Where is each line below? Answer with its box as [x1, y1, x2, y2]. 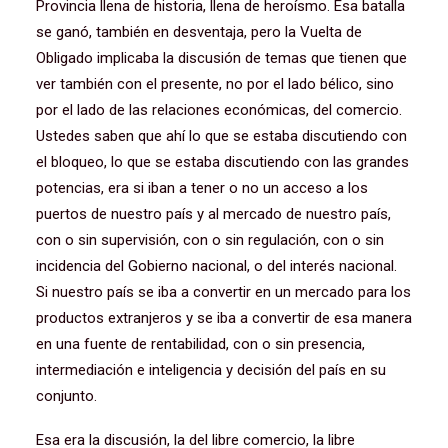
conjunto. [36, 387, 97, 405]
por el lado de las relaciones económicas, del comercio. [36, 101, 402, 119]
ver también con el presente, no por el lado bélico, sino [36, 75, 394, 93]
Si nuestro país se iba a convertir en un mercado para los [36, 283, 411, 301]
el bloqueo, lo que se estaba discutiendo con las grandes [36, 153, 409, 171]
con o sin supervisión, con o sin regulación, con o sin [36, 231, 384, 249]
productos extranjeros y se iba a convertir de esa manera [36, 309, 412, 327]
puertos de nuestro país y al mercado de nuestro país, [36, 205, 391, 223]
